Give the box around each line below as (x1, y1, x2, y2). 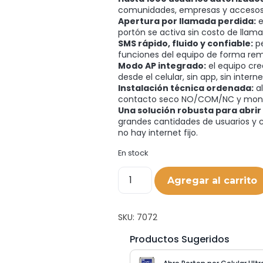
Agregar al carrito (167, 175, 258, 187)
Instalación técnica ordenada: (118, 82, 254, 95)
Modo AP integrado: (118, 60, 207, 72)
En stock (118, 147, 149, 159)
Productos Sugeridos (130, 232, 230, 247)
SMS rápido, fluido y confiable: (118, 38, 254, 50)
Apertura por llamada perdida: (118, 15, 257, 28)
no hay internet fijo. (118, 127, 198, 139)
